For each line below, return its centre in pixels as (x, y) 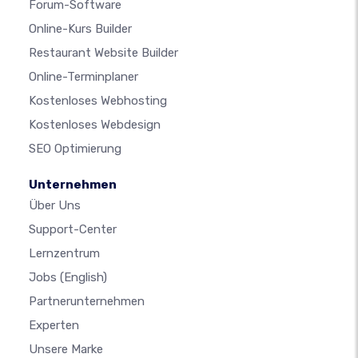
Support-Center (73, 230)
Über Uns (55, 206)
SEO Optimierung (75, 149)
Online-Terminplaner (84, 77)
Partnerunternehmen (87, 302)
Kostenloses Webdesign (95, 125)
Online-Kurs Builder (80, 29)
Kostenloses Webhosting (98, 101)
